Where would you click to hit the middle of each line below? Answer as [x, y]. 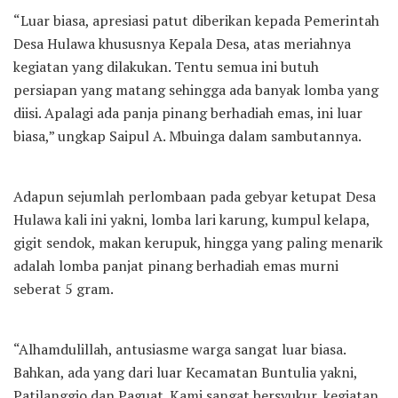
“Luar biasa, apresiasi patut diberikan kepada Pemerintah [196, 20]
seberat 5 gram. [64, 288]
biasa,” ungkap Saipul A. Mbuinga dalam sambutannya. [187, 135]
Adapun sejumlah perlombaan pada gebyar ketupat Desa [195, 196]
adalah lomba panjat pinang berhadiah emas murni [176, 265]
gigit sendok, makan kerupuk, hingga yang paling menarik [198, 242]
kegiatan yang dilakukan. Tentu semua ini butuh [166, 66]
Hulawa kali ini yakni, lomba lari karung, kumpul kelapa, [191, 219]
